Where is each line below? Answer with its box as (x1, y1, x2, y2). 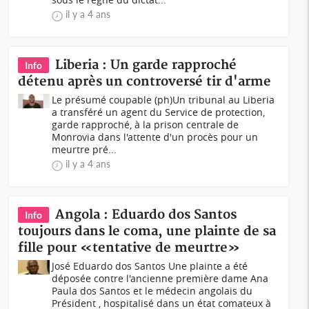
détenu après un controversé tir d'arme (18, 74, 272, 90)
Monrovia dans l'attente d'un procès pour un (52, 130, 259, 143)
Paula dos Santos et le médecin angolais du (52, 284, 253, 297)
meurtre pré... (52, 143, 117, 156)
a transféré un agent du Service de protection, (52, 106, 266, 119)
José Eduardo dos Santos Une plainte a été (52, 259, 248, 272)
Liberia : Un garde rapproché (55, 57, 237, 73)
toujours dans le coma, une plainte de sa (18, 223, 277, 239)
